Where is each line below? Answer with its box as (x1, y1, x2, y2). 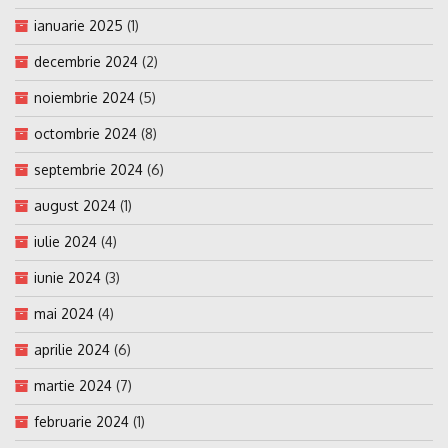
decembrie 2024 (34, 52, 138, 70)
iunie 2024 (34, 268, 101, 286)
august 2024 (34, 196, 116, 214)
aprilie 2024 (34, 340, 110, 358)
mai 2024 (34, 304, 94, 322)
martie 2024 (34, 376, 112, 394)
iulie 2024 (34, 232, 97, 250)
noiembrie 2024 (34, 88, 135, 106)
